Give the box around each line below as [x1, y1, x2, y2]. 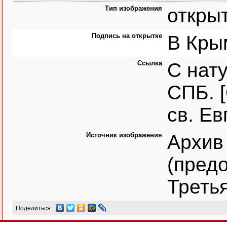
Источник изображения [86, 131, 162, 139]
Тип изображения [105, 5, 162, 12]
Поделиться [16, 205, 51, 212]
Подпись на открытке [92, 32, 162, 40]
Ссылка [137, 59, 162, 67]
